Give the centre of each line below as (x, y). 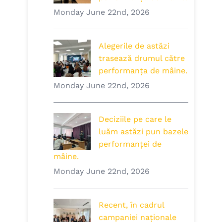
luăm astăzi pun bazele (143, 132)
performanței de (130, 144)
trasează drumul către (141, 58)
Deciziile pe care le (135, 119)
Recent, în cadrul (131, 205)
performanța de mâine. (143, 71)
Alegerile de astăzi (134, 46)
